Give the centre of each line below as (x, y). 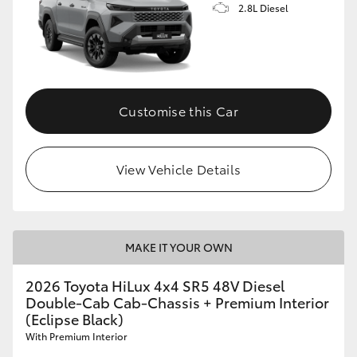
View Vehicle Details (178, 168)
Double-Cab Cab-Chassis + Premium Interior (177, 302)
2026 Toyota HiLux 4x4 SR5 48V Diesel (155, 285)
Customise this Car (178, 110)
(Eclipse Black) (75, 318)
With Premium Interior (76, 335)
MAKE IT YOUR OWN (178, 247)
